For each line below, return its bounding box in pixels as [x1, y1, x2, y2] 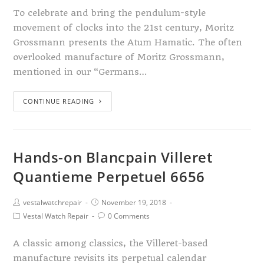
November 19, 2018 [101, 197, 167, 207]
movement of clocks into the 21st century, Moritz [13, 22, 235, 33]
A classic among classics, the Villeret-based [13, 238, 209, 249]
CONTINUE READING [23, 97, 95, 105]
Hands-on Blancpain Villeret [13, 147, 213, 167]
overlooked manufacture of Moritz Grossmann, [13, 52, 225, 62]
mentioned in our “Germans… [13, 67, 147, 77]
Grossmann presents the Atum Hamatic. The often [13, 37, 243, 48]
